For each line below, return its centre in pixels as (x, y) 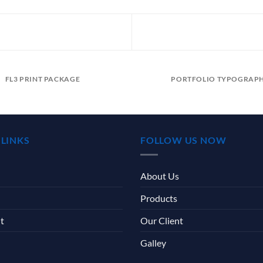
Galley (153, 242)
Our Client (162, 220)
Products (159, 198)
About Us (160, 176)
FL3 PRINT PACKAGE (43, 79)
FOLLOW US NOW (183, 140)
